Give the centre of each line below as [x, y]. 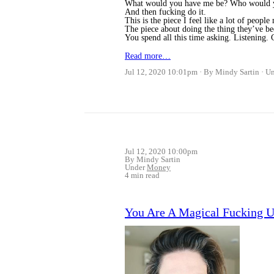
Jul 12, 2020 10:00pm [161, 152]
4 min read [142, 176]
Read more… [148, 56]
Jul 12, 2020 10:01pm [161, 72]
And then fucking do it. [165, 12]
